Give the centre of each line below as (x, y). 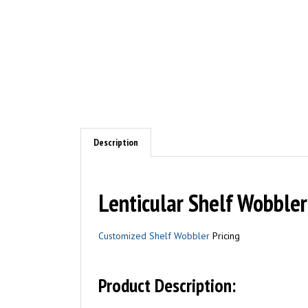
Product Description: (167, 285)
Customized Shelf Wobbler (154, 236)
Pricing (225, 236)
